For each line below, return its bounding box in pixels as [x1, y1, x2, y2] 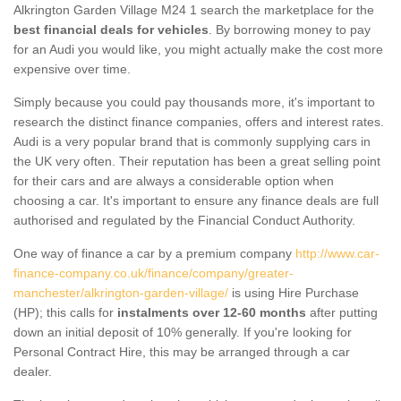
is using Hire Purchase [228, 285, 359, 300]
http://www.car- [295, 245, 380, 260]
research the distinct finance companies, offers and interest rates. [13, 114, 384, 129]
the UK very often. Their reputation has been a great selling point [13, 153, 380, 168]
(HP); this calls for [13, 304, 117, 320]
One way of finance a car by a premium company [13, 245, 295, 260]
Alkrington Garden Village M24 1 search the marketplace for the [13, 2, 374, 17]
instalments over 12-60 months [117, 304, 306, 320]
